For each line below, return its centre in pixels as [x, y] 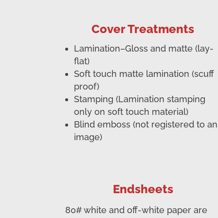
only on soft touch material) [131, 112]
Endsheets [143, 189]
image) [88, 137]
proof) [87, 87]
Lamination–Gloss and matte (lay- [144, 49]
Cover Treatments [143, 29]
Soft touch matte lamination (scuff [144, 74]
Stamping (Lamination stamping [140, 99]
